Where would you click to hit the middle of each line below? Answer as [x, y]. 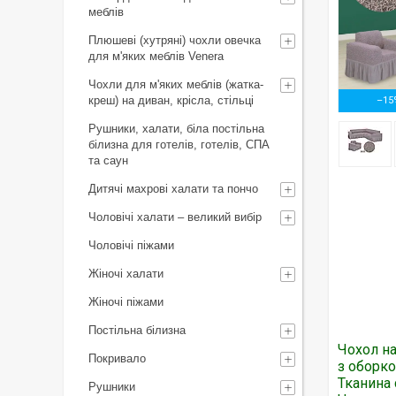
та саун [108, 160]
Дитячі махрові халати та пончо [173, 189]
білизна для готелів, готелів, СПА [179, 145]
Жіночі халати [126, 274]
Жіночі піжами [126, 302]
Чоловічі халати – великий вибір [175, 217]
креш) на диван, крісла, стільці [171, 100]
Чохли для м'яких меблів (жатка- [176, 84]
